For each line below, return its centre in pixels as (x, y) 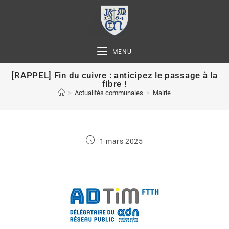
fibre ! (114, 84)
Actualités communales (109, 93)
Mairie (162, 93)
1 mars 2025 (121, 141)
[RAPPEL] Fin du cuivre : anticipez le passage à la (114, 75)
